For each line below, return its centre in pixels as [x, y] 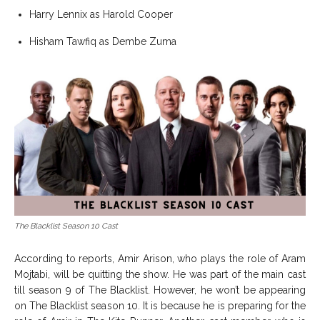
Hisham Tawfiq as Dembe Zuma [103, 41]
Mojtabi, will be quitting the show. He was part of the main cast [160, 274]
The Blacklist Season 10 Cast [66, 226]
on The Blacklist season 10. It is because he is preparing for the [160, 305]
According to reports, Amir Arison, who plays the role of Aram [160, 258]
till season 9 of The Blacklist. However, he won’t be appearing [160, 290]
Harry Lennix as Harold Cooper [102, 14]
